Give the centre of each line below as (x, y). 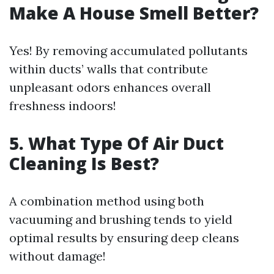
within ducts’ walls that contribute (109, 69)
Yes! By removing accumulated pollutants (128, 51)
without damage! (57, 256)
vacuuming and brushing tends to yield (121, 220)
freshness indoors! (63, 106)
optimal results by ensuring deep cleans (124, 238)
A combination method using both (107, 201)
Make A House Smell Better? (134, 13)
